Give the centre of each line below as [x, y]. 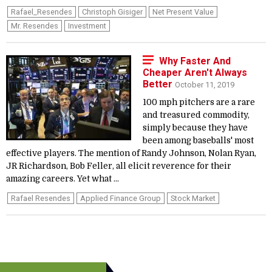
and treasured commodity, [196, 115]
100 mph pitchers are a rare [199, 102]
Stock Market [193, 198]
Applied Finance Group [121, 198]
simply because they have [195, 128]
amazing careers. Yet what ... [63, 179]
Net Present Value [183, 12]
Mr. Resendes [35, 26]
